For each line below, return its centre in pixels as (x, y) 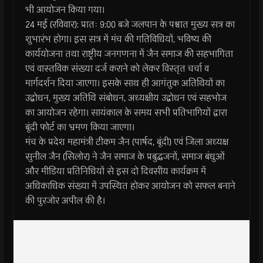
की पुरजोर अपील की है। (65, 200)
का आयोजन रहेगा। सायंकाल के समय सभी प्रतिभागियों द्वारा (126, 112)
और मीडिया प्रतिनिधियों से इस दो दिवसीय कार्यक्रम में (115, 171)
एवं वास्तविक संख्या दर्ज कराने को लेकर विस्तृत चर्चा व (117, 68)
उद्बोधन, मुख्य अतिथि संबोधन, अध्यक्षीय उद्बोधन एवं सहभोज (126, 97)
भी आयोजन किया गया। (65, 9)
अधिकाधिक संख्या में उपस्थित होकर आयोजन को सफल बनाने (130, 186)
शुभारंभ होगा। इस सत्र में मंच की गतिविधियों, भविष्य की (118, 39)
